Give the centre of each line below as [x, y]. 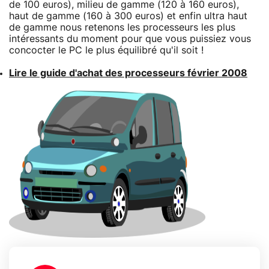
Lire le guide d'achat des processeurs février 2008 [128, 73]
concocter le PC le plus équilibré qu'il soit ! [106, 50]
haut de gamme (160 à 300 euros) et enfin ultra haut [128, 16]
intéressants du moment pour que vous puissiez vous [130, 39]
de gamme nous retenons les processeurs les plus [122, 27]
